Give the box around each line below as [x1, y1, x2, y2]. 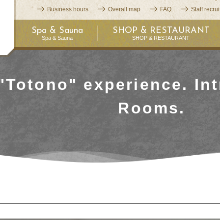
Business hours [47, 6, 88, 13]
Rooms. [118, 99, 186, 117]
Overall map [108, 6, 140, 13]
